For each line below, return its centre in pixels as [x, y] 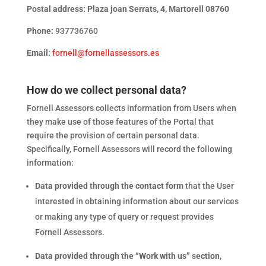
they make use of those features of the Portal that [120, 122]
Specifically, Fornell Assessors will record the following [129, 149]
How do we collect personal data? [106, 90]
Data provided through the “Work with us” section [127, 256]
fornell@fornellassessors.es [105, 53]
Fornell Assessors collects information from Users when [131, 108]
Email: [38, 53]
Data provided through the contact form [109, 186]
